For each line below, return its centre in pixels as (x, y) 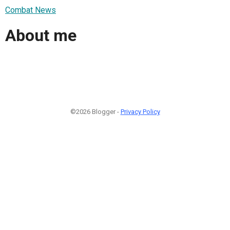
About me (41, 36)
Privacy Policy (140, 111)
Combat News (31, 10)
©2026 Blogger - (95, 111)
